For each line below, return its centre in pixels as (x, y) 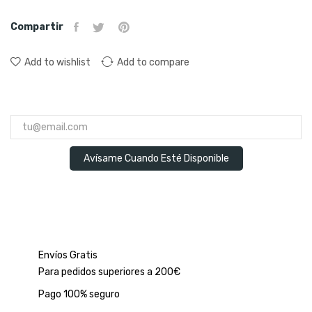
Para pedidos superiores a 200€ (109, 272)
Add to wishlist (57, 63)
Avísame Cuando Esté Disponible (156, 159)
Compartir (37, 27)
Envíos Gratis (68, 256)
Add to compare (153, 63)
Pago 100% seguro (79, 295)
